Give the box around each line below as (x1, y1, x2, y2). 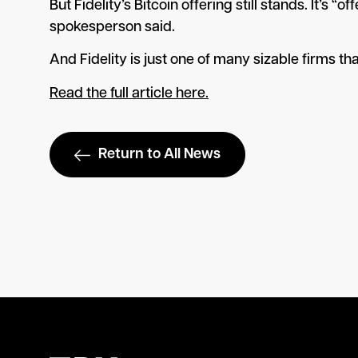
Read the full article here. (50, 86, 209, 101)
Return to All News (98, 147, 221, 163)
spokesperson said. (50, 19, 175, 35)
